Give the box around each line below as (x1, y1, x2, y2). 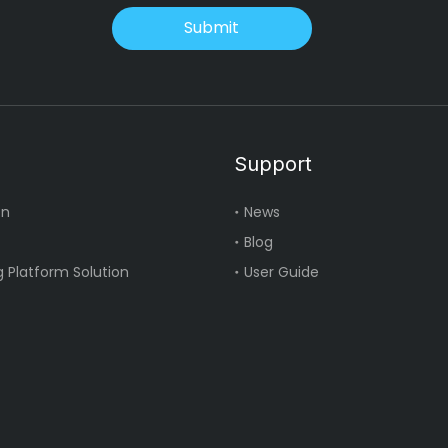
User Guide (243, 261, 319, 282)
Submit (184, 16, 240, 39)
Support (233, 151, 312, 176)
